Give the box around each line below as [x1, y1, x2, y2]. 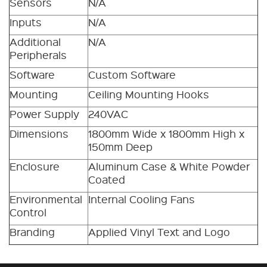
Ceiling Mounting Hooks [88, 87, 209, 101]
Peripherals [10, 48, 67, 61]
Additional [10, 35, 61, 48]
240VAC [88, 107, 128, 120]
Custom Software [88, 67, 176, 81]
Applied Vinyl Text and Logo [88, 225, 230, 238]
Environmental [10, 192, 82, 206]
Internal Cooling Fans [88, 192, 195, 206]
